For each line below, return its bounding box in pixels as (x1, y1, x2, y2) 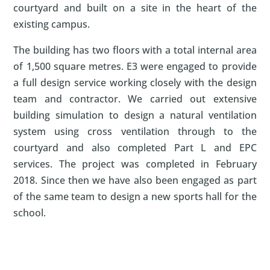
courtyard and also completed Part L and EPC (13, 140, 257, 154)
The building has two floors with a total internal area (13, 43, 257, 57)
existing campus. (13, 17, 90, 31)
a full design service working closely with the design (13, 75, 257, 89)
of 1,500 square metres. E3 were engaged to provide (13, 59, 257, 73)
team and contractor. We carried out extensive (13, 92, 257, 105)
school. (13, 206, 46, 219)
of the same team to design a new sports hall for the (13, 189, 257, 203)
